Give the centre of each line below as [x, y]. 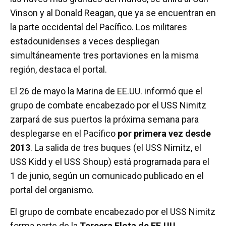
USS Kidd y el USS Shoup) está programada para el [110, 162]
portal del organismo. [52, 190]
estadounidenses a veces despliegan [85, 41]
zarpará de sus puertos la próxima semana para [104, 119]
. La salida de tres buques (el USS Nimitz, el [116, 148]
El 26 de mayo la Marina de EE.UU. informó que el [106, 91]
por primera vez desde [164, 133]
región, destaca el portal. [59, 69]
